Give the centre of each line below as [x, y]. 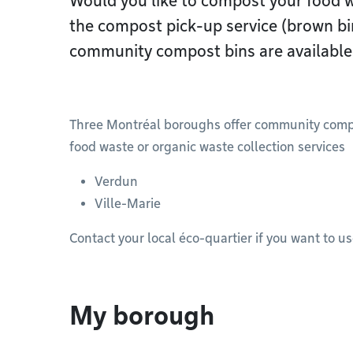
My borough [142, 316]
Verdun [116, 182]
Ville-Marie [128, 204]
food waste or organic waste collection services [207, 147]
